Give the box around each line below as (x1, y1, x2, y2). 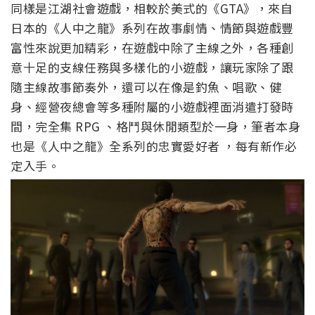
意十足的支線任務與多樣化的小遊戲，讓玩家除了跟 (11, 58, 294, 76)
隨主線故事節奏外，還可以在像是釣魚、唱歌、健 (11, 77, 281, 96)
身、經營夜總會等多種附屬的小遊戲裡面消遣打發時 (11, 97, 294, 115)
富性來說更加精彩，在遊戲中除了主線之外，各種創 (11, 38, 294, 56)
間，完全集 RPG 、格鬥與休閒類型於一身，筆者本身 (11, 117, 300, 135)
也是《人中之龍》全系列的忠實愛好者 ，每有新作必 (11, 136, 297, 155)
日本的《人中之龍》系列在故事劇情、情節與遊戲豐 (11, 18, 294, 37)
